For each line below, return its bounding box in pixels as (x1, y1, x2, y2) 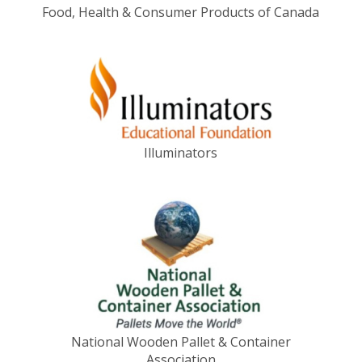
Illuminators (144, 143, 218, 162)
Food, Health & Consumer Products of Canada (42, 3, 320, 22)
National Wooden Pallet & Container (70, 332, 291, 351)
